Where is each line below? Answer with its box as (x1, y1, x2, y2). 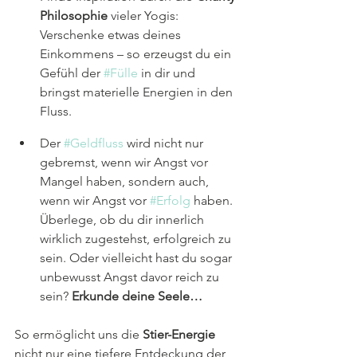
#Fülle (104, 65, 138, 80)
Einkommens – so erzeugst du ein (40, 45, 234, 61)
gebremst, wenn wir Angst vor (40, 154, 211, 170)
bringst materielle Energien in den (40, 84, 236, 100)
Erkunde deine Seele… (72, 288, 202, 304)
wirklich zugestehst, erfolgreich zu (40, 230, 234, 246)
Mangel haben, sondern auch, (40, 173, 212, 189)
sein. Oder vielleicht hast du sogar (40, 249, 235, 265)
